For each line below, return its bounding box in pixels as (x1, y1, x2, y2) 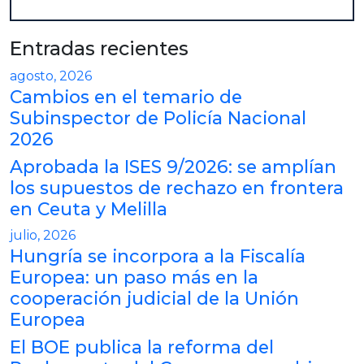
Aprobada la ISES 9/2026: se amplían (10, 155, 336, 177)
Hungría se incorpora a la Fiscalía (10, 245, 305, 266)
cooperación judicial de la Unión (10, 287, 299, 309)
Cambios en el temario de (10, 85, 242, 107)
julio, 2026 (10, 227, 76, 243)
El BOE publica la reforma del (10, 336, 274, 357)
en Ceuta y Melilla (10, 197, 167, 219)
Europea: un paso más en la (10, 266, 258, 288)
